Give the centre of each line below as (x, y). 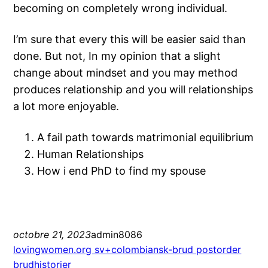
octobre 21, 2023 (52, 235)
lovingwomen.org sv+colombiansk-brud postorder (127, 250)
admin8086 (117, 235)
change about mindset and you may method (126, 73)
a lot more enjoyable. (66, 106)
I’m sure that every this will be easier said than (130, 39)
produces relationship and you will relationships (133, 90)
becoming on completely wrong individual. (121, 8)
